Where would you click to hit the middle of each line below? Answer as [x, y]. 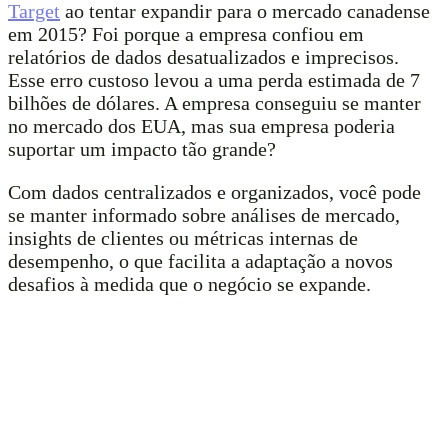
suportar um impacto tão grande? [142, 149]
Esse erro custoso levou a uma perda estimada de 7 [214, 80]
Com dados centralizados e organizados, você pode [214, 192]
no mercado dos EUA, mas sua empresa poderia [201, 126]
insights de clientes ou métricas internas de [183, 238]
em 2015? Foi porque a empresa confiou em [186, 34]
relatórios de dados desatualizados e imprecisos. [203, 57]
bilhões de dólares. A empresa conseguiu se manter [214, 103]
